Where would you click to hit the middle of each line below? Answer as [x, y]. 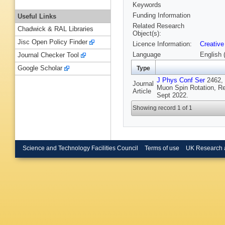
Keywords [147, 5]
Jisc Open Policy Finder [52, 42]
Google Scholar [40, 68]
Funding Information [161, 16]
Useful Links [37, 16]
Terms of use [162, 148]
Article [142, 91]
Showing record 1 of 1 [163, 108]
